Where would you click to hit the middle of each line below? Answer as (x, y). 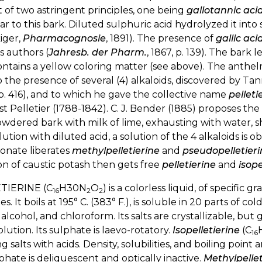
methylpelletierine (116, 150)
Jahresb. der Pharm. (98, 52)
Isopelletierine (206, 230)
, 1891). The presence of (161, 38)
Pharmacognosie (64, 38)
